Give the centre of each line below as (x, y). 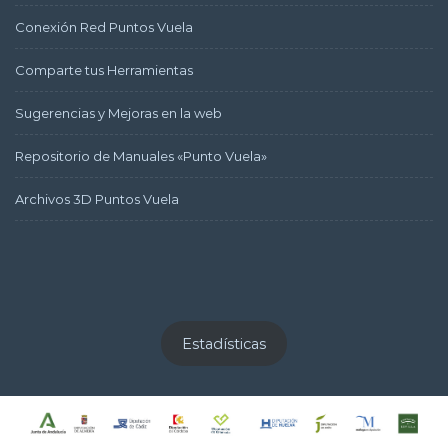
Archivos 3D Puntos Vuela (97, 198)
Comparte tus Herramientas (104, 69)
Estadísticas (224, 343)
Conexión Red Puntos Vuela (104, 26)
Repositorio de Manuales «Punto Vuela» (141, 155)
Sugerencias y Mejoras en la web (118, 112)
